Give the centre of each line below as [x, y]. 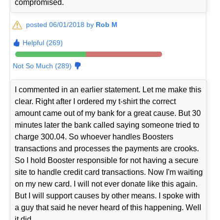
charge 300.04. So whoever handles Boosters [94, 137]
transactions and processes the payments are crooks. [107, 148]
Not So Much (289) [42, 66]
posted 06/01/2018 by [61, 24]
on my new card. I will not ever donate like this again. [106, 184]
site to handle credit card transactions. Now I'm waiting [109, 172]
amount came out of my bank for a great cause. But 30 [108, 113]
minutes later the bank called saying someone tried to [107, 125]
